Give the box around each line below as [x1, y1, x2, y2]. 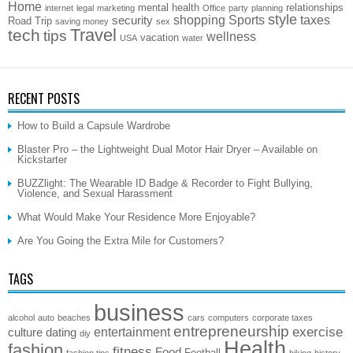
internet [45, 3, 73, 13]
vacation [140, 32, 179, 44]
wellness [206, 29, 256, 44]
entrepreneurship [173, 322, 289, 340]
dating [46, 326, 76, 340]
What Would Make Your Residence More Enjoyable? [17, 211, 255, 224]
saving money [55, 17, 109, 27]
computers [208, 313, 249, 323]
